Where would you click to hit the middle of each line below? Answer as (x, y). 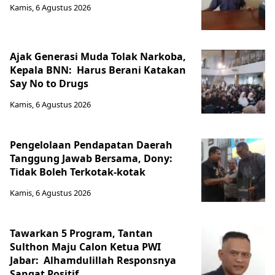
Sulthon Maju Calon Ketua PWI (85, 247)
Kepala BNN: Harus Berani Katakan (98, 70)
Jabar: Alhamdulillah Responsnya (93, 260)
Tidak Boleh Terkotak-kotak (78, 172)
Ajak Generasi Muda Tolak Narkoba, (98, 56)
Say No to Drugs (49, 83)
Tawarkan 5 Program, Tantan (81, 233)
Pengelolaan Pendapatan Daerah (91, 145)
